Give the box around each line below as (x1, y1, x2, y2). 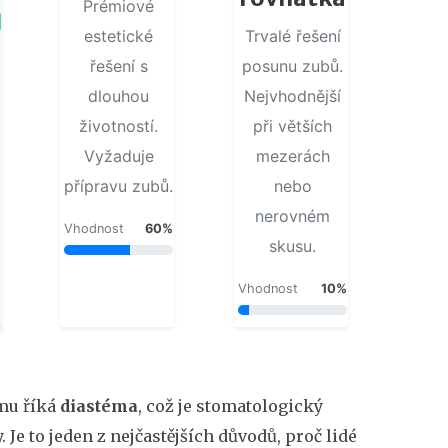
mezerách (255, 145, 330, 166)
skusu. (269, 235, 317, 256)
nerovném (255, 205, 331, 226)
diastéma (60, 395, 138, 416)
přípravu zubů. (64, 175, 174, 196)
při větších (253, 115, 333, 136)
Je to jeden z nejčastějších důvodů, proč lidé (6, 425, 357, 446)
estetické (84, 25, 154, 46)
